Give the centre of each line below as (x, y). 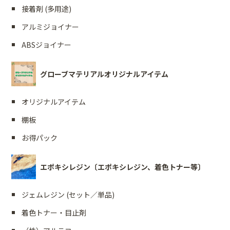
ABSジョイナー (47, 45)
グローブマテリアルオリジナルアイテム (104, 74)
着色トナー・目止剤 (54, 213)
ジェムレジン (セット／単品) (68, 195)
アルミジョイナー (51, 27)
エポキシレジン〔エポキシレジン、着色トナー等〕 (123, 167)
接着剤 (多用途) (47, 9)
